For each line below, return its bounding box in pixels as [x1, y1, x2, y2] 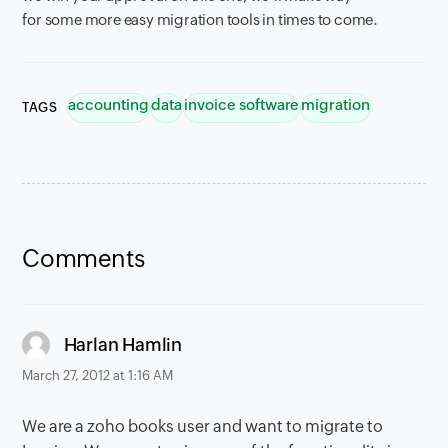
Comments [22, 245, 145, 273]
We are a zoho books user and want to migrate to [22, 417, 384, 436]
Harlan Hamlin [63, 334, 182, 356]
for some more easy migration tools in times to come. [22, 11, 381, 29]
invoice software [184, 96, 300, 114]
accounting [68, 96, 150, 114]
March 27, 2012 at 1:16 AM [22, 368, 174, 383]
